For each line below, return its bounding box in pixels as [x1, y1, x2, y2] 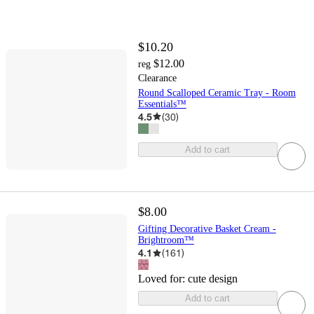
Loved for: [137, 273, 188, 285]
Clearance [137, 72, 177, 83]
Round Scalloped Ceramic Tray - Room [137, 87, 296, 98]
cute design [187, 273, 238, 285]
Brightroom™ [137, 235, 194, 246]
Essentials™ [137, 98, 186, 109]
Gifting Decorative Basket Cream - [137, 224, 276, 235]
